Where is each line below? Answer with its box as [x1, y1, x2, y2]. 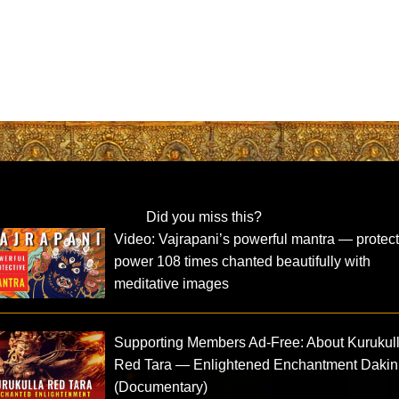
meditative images [114, 275, 230, 291]
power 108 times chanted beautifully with [114, 253, 371, 269]
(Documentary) [114, 379, 208, 395]
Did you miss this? [145, 208, 262, 224]
